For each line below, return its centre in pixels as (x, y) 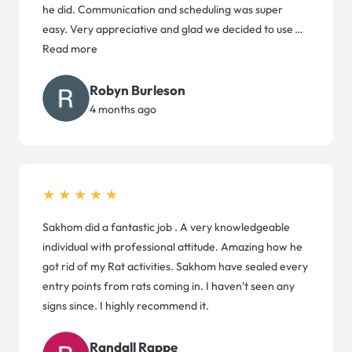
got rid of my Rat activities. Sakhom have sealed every (175, 267)
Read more (70, 49)
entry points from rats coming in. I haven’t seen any (169, 286)
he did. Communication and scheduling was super (163, 10)
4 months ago (123, 109)
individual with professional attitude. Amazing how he (172, 247)
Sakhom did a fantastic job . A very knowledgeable (166, 227)
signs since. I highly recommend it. (126, 306)
